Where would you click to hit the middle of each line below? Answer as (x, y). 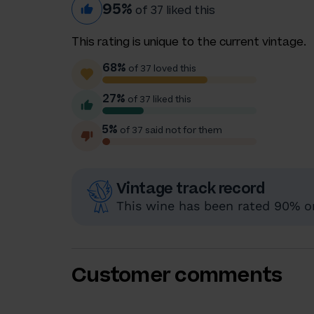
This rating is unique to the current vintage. (189, 41)
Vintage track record (190, 188)
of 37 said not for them (170, 130)
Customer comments (177, 274)
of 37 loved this (161, 68)
